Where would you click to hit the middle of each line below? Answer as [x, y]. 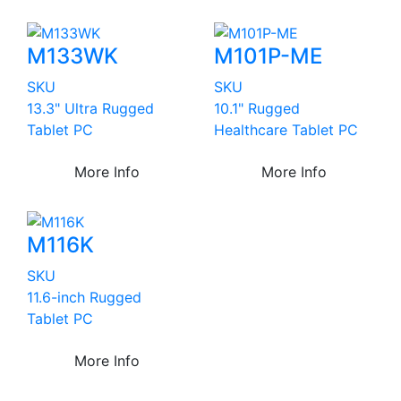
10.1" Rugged [257, 108]
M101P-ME [268, 55]
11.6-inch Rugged [84, 298]
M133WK [73, 55]
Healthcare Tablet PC [286, 129]
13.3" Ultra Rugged [90, 108]
